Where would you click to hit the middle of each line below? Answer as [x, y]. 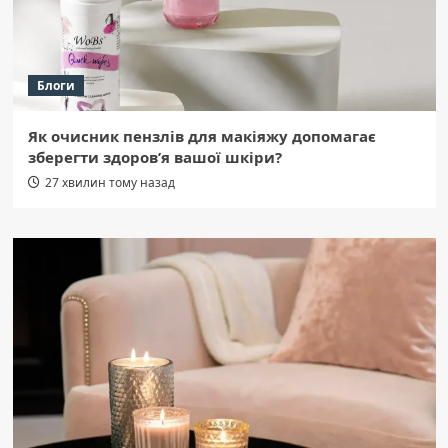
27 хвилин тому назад [109, 182]
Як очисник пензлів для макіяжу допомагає [201, 135]
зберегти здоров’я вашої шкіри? [154, 156]
